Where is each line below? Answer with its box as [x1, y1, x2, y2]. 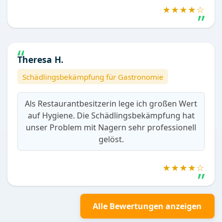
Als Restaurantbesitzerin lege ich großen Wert [25, 98, 197, 110]
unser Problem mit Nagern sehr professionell [26, 122, 196, 133]
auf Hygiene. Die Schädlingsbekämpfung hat [27, 110, 195, 121]
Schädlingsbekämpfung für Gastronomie [22, 71, 164, 82]
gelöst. [98, 134, 124, 145]
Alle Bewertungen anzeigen [93, 201, 202, 212]
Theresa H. [17, 53, 63, 65]
